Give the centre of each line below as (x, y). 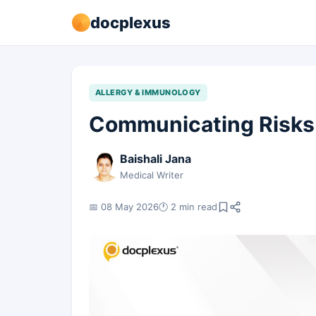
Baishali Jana (156, 159)
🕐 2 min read (188, 206)
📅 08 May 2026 (124, 206)
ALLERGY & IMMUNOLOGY (148, 92)
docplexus (130, 22)
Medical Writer (152, 175)
